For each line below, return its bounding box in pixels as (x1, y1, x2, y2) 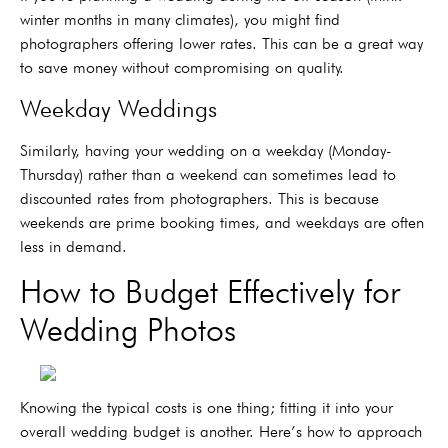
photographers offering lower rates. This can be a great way (20, 34, 423, 54)
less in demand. (20, 236, 127, 256)
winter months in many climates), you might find (20, 10, 340, 30)
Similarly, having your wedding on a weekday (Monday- (20, 140, 392, 160)
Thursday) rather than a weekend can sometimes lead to (20, 164, 396, 184)
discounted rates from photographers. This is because (20, 188, 379, 208)
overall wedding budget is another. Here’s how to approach (20, 421, 422, 441)
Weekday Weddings (20, 93, 217, 123)
